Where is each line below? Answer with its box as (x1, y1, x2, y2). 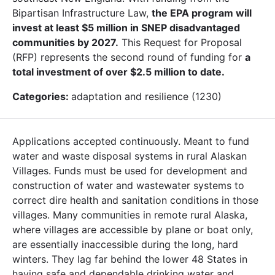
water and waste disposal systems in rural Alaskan (12, 149, 247, 162)
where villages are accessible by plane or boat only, (12, 223, 253, 236)
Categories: (12, 90, 71, 103)
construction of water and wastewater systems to (12, 179, 244, 192)
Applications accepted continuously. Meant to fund (12, 134, 249, 147)
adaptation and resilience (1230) (71, 90, 222, 103)
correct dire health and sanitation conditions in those (12, 193, 258, 206)
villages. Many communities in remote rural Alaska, (12, 208, 247, 221)
